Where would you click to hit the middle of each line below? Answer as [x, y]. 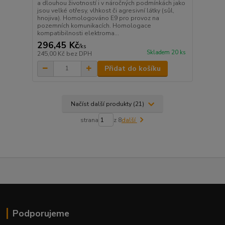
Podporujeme [41, 214]
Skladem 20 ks [166, 53]
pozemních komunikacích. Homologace [94, 25]
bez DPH [79, 53]
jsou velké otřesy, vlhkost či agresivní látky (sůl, [105, 10]
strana [89, 120]
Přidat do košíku [132, 68]
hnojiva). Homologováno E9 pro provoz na [98, 18]
